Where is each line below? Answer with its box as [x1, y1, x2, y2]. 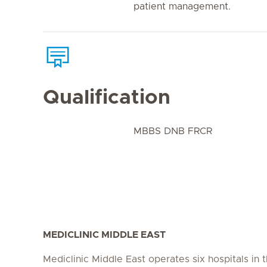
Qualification [43, 88, 170, 108]
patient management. [133, 2, 231, 11]
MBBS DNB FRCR [133, 126, 212, 136]
